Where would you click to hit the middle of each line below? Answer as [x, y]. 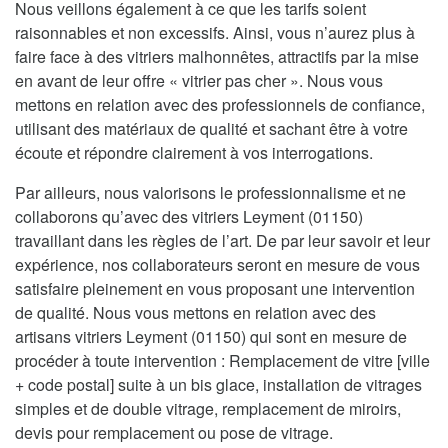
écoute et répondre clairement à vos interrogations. [194, 153]
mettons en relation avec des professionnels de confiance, [220, 105]
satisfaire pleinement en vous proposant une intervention [215, 289]
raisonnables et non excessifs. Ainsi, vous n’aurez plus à [215, 33]
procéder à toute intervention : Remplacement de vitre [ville [222, 361]
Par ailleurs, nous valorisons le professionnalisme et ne [210, 193]
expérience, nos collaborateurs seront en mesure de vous [217, 265]
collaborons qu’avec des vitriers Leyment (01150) [189, 217]
